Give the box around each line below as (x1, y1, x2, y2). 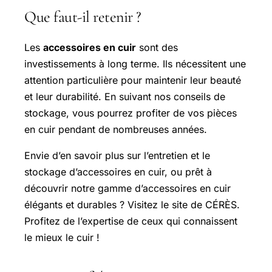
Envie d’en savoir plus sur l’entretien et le (24, 149, 210, 161)
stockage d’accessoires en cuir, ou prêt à (24, 165, 212, 178)
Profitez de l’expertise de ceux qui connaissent (24, 214, 237, 227)
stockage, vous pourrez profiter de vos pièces (24, 106, 237, 119)
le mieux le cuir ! (24, 231, 100, 243)
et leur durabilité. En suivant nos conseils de (24, 90, 225, 103)
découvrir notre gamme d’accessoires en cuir (24, 182, 231, 194)
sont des (136, 41, 178, 53)
